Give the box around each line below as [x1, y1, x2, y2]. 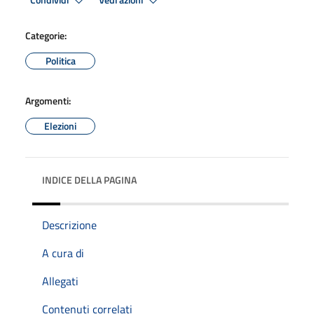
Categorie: [25, 27, 67, 43]
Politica [45, 53, 76, 68]
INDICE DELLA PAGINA [42, 172, 137, 187]
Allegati [42, 272, 78, 289]
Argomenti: [25, 93, 71, 108]
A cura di [42, 244, 84, 261]
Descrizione [42, 216, 97, 233]
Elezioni [44, 118, 76, 133]
